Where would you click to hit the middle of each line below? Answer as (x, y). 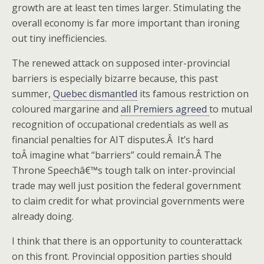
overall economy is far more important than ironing (126, 23)
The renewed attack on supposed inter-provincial (121, 63)
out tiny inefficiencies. (59, 38)
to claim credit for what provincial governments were (128, 201)
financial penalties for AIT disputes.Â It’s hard (113, 140)
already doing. (43, 216)
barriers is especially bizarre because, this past (115, 78)
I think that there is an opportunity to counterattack (127, 241)
